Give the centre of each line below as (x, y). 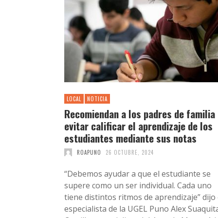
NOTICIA (97, 99)
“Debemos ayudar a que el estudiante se (137, 173)
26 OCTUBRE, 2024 (130, 152)
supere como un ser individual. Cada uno (138, 185)
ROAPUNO (89, 152)
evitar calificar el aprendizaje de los (138, 126)
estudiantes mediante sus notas (130, 138)
